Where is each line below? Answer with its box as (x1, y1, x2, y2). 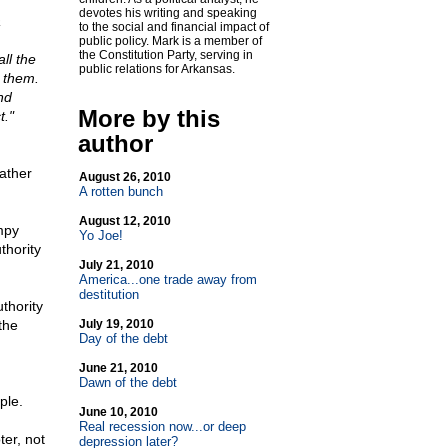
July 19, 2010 (78, 317, 154, 331)
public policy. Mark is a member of (78, 34, 262, 48)
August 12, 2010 (78, 214, 171, 228)
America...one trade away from (78, 272, 257, 287)
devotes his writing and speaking (78, 6, 257, 20)
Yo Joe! (78, 228, 123, 243)
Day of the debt (78, 331, 168, 346)
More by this (77, 105, 220, 132)
